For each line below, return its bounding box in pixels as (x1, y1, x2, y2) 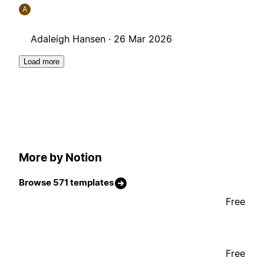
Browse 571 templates (19, 177, 114, 189)
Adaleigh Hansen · (31, 33, 114, 45)
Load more (24, 57, 60, 67)
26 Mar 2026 (114, 33, 172, 45)
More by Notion (19, 150, 102, 164)
